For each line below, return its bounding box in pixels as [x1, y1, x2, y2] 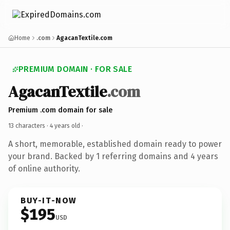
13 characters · [8, 122, 50, 129]
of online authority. [8, 163, 80, 174]
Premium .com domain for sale [8, 105, 112, 114]
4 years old [50, 122, 80, 129]
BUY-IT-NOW [21, 195, 77, 205]
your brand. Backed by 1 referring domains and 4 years [8, 151, 218, 161]
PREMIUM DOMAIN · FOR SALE [18, 64, 132, 74]
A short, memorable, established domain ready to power [8, 139, 222, 149]
